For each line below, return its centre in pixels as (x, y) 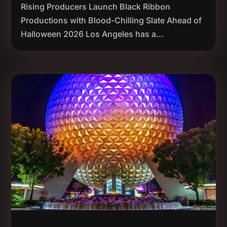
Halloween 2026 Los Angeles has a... (92, 34)
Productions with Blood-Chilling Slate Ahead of (111, 20)
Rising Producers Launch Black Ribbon (96, 6)
